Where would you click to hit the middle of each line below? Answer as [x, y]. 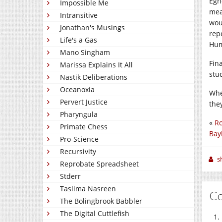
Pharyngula [79, 114]
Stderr [70, 176]
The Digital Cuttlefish [95, 213]
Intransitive [79, 15]
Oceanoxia [77, 89]
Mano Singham [85, 52]
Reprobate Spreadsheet [99, 164]
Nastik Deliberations [94, 77]
